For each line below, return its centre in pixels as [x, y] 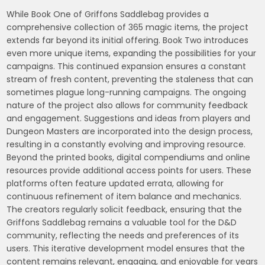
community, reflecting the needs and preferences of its [123, 235]
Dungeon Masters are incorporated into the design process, [130, 131]
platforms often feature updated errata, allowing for [115, 183]
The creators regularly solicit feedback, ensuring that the [125, 209]
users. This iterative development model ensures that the [126, 248]
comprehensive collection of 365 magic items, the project [128, 27]
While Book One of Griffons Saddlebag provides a [108, 14]
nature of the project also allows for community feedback [127, 105]
